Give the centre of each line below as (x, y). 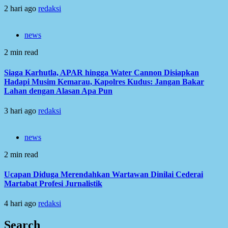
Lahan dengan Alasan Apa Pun (58, 91)
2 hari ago (21, 9)
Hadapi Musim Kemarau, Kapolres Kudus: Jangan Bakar (104, 81)
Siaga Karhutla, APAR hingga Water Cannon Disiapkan (102, 72)
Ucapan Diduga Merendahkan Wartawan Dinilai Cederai (104, 175)
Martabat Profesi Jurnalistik (53, 184)
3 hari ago (21, 110)
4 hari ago (21, 204)
